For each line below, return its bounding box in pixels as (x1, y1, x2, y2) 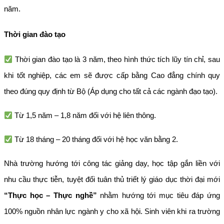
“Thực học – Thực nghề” (4, 191, 97, 200)
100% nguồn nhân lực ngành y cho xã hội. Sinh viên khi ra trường (4, 207, 220, 216)
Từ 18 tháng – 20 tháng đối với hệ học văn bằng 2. (12, 135, 178, 144)
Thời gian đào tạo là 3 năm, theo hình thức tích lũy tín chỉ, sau (12, 55, 220, 64)
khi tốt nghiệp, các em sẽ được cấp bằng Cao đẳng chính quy (4, 71, 220, 80)
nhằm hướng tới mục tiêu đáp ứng (96, 191, 220, 200)
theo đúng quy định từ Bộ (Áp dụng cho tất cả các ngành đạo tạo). (4, 87, 217, 96)
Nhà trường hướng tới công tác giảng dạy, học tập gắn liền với (4, 159, 220, 168)
